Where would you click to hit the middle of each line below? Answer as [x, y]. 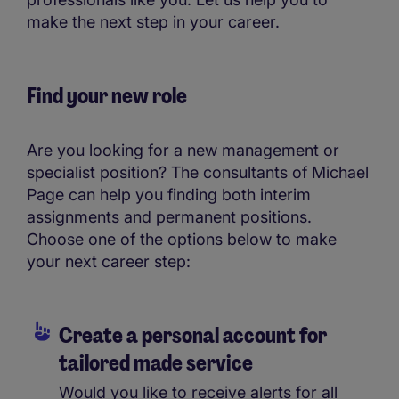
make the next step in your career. [153, 22]
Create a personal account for [192, 336]
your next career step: [109, 262]
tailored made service [155, 363]
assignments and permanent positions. [169, 217]
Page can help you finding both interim [169, 195]
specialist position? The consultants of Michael [198, 173]
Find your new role [107, 96]
